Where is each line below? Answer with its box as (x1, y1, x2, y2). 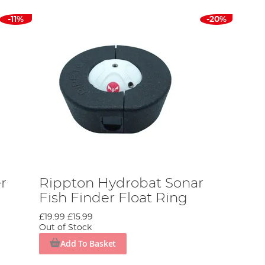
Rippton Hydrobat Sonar (39, 176, 204, 190)
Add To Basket (60, 237, 117, 249)
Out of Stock (39, 223, 92, 232)
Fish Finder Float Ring (39, 190, 188, 205)
